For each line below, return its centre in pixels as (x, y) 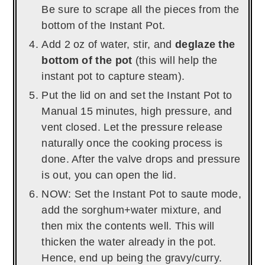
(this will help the (175, 60)
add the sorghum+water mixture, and (132, 210)
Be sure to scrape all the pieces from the (140, 9)
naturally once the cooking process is (132, 143)
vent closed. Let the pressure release (132, 127)
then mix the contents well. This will (128, 226)
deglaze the (205, 44)
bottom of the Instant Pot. (105, 25)
